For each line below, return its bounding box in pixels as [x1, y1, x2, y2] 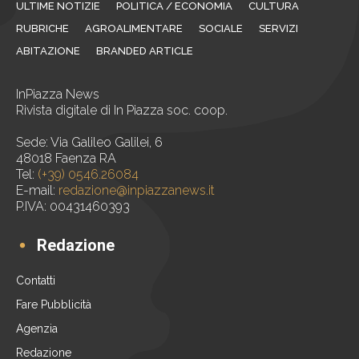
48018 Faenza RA [16, 150, 116, 166]
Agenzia [16, 321, 58, 335]
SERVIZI [259, 22, 298, 34]
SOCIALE [199, 22, 243, 34]
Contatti [16, 273, 55, 287]
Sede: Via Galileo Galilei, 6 [16, 134, 163, 150]
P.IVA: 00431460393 [16, 198, 130, 214]
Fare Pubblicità [16, 297, 91, 311]
